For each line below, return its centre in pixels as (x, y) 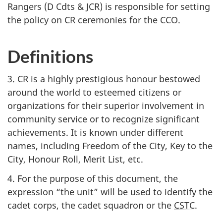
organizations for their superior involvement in (106, 106)
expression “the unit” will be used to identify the (110, 192)
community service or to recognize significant (104, 119)
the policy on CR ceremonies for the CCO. (94, 20)
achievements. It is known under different (95, 132)
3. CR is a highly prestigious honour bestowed (104, 79)
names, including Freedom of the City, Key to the (110, 146)
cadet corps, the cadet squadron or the (91, 205)
